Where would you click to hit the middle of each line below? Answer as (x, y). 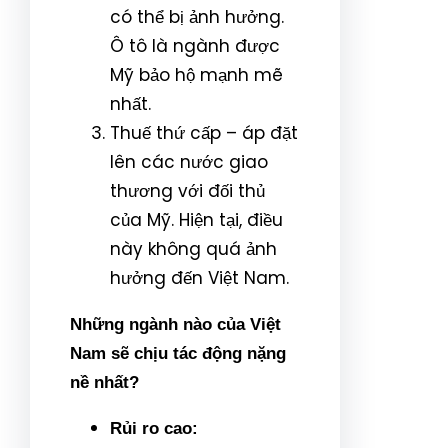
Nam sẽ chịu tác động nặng (178, 353)
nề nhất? (104, 382)
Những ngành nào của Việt (175, 324)
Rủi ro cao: (154, 428)
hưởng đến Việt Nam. (199, 277)
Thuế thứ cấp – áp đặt (204, 132)
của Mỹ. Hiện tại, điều (196, 219)
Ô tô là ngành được (195, 45)
